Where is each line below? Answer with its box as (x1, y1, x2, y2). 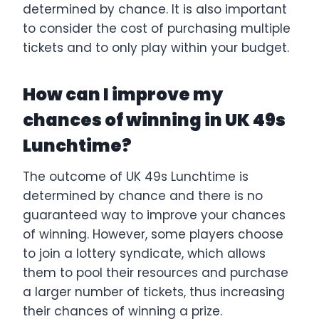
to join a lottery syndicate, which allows (23, 244, 266, 262)
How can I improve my (23, 82, 223, 106)
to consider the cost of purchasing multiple (23, 19, 291, 37)
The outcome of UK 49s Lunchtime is (23, 167, 249, 185)
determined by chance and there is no (23, 187, 263, 204)
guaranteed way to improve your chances (23, 206, 286, 224)
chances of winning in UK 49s (23, 108, 286, 132)
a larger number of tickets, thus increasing (23, 283, 285, 300)
